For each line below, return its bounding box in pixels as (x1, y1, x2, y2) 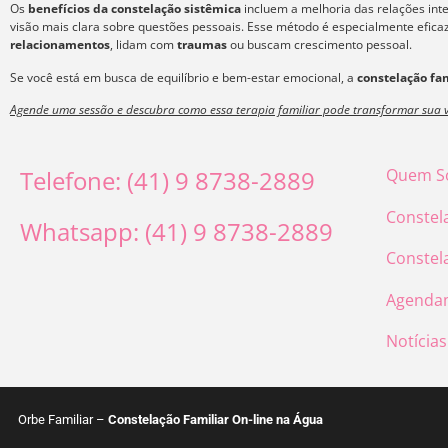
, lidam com (110, 36, 177, 54)
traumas (177, 36, 227, 54)
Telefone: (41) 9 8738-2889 (20, 164, 315, 198)
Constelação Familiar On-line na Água (108, 412, 323, 428)
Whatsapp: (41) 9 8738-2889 (20, 214, 333, 248)
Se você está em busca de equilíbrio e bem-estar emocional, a (10, 68, 357, 86)
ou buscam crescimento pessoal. (227, 36, 412, 54)
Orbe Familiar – (18, 412, 108, 428)
